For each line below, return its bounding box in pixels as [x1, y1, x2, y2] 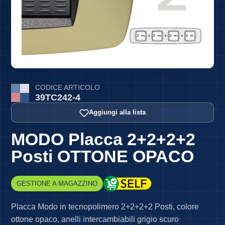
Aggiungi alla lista [89, 108, 146, 117]
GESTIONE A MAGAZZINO [17, 180, 98, 188]
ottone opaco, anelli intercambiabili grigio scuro [11, 215, 179, 224]
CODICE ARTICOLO [35, 83, 100, 92]
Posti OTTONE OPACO [11, 147, 194, 166]
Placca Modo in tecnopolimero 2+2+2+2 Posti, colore [11, 202, 199, 211]
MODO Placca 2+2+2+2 [11, 130, 196, 149]
